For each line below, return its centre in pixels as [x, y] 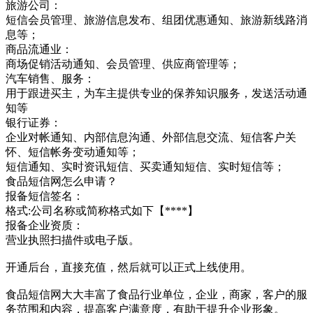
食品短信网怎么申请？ [61, 181]
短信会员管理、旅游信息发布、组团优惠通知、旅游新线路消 [156, 20]
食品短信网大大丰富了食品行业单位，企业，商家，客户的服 [156, 294]
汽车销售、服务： [50, 78]
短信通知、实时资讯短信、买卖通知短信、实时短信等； [145, 166]
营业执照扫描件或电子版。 [73, 240]
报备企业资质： [45, 225]
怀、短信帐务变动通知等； [73, 152]
